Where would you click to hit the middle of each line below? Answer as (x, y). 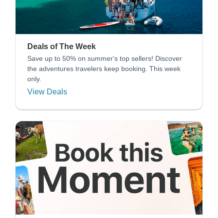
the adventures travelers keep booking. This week (104, 68)
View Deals (47, 91)
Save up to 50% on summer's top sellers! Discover (105, 58)
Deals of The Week (62, 46)
